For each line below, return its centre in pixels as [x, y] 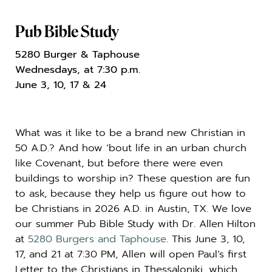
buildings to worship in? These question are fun [133, 178]
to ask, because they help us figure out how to [131, 194]
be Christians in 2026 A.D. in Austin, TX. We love [133, 209]
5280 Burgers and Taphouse [97, 239]
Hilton [241, 224]
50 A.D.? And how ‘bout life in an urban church [131, 148]
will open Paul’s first [196, 254]
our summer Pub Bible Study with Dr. [107, 224]
